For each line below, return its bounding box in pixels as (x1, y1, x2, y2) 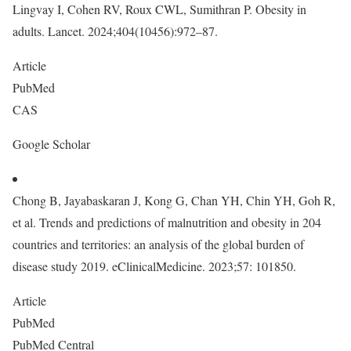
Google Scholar (13, 136, 94, 152)
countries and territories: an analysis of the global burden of (13, 236, 304, 252)
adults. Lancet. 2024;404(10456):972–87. (13, 23, 218, 39)
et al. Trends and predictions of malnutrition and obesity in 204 (13, 214, 321, 230)
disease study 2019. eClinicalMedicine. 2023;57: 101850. (13, 258, 296, 274)
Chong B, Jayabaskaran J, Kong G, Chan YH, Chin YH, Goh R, (13, 192, 335, 208)
